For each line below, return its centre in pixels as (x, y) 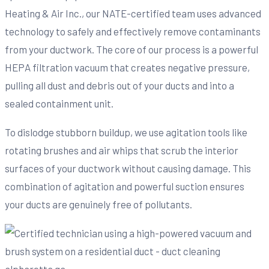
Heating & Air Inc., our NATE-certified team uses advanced (133, 13)
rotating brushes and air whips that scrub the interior (122, 150)
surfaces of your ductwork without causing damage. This (128, 168)
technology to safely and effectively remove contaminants (133, 31)
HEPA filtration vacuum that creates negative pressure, (127, 67)
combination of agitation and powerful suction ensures (125, 186)
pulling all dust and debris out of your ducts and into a (119, 85)
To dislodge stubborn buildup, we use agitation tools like (126, 132)
